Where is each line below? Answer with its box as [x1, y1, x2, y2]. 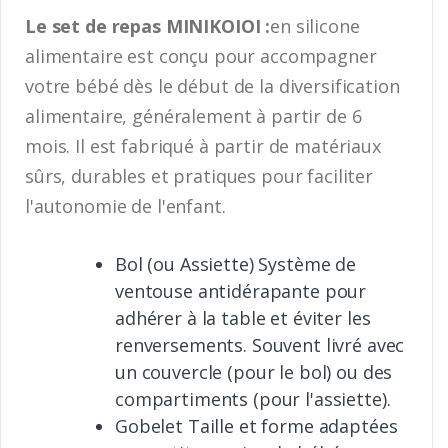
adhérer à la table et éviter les [115, 305, 371, 330]
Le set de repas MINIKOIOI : [25, 13, 271, 38]
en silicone [270, 13, 360, 38]
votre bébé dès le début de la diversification [25, 73, 400, 98]
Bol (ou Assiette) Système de [115, 251, 356, 276]
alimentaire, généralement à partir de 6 [25, 103, 362, 128]
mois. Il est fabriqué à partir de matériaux [25, 133, 381, 158]
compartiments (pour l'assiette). [115, 386, 391, 411]
